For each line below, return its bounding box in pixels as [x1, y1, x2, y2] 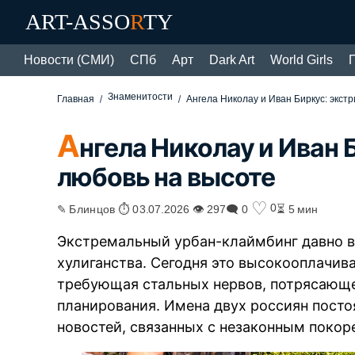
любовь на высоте [57, 161, 276, 193]
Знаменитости [108, 91, 174, 102]
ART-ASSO [25, 10, 130, 34]
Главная [57, 94, 95, 105]
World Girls [270, 53, 333, 67]
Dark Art [209, 53, 254, 67]
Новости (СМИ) [24, 53, 114, 67]
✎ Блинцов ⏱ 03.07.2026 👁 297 [57, 201, 227, 215]
